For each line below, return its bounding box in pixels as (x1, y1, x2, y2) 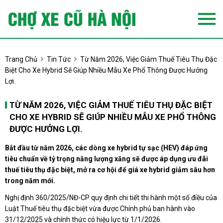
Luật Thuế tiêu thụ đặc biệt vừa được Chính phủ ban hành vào (5, 205, 195, 213)
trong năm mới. (5, 177, 55, 185)
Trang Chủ (5, 55, 37, 63)
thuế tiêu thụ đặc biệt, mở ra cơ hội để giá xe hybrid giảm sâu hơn (5, 166, 215, 174)
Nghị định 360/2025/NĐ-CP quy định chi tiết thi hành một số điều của (5, 194, 217, 202)
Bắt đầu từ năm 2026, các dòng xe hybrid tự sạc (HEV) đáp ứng (5, 144, 208, 152)
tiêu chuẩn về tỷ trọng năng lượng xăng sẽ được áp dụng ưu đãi (5, 155, 208, 163)
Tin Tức (47, 55, 71, 63)
